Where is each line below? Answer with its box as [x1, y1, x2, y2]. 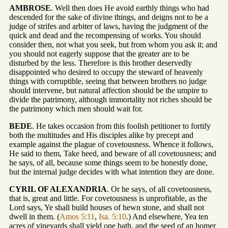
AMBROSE [9, 3, 51, 12]
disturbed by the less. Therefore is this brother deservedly [9, 58, 192, 67]
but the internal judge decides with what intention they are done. [9, 167, 214, 176]
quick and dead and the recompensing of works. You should [9, 31, 201, 40]
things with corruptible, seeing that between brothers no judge [9, 76, 207, 85]
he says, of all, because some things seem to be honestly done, [9, 158, 208, 167]
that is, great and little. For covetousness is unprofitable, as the [9, 193, 207, 203]
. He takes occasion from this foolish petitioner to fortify [32, 121, 211, 130]
